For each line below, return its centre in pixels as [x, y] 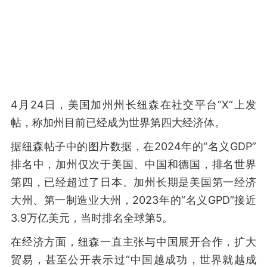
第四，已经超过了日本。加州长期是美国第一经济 [133, 182]
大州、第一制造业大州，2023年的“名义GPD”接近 [133, 200]
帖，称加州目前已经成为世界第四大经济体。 [118, 122]
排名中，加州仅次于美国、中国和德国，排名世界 [133, 164]
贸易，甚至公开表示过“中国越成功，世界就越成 [133, 260]
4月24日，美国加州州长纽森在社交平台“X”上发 [133, 105]
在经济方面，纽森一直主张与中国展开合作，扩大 [133, 242]
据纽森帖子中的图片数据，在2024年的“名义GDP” [133, 146]
